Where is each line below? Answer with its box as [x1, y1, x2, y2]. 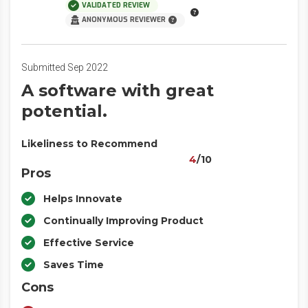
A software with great [21, 80, 214, 100]
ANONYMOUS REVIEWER [82, 15, 166, 24]
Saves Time [43, 258, 104, 271]
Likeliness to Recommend [21, 137, 157, 150]
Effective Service [43, 236, 134, 249]
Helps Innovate [43, 192, 122, 205]
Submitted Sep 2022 [21, 62, 108, 73]
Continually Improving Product [43, 214, 203, 227]
